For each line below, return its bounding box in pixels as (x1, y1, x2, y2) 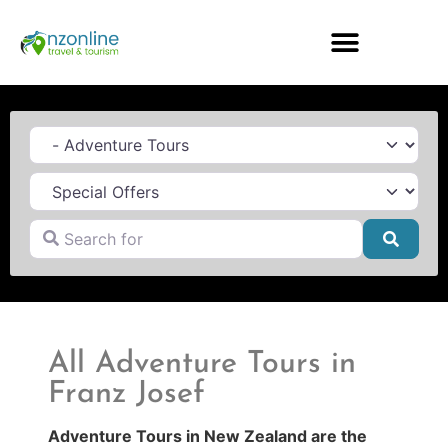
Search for (28, 215, 107, 236)
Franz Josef (48, 379, 205, 411)
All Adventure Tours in (48, 349, 356, 381)
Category (28, 123, 99, 143)
